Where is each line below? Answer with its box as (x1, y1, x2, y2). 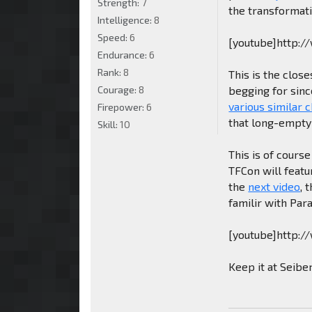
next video (248, 179, 301, 193)
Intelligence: (97, 13, 154, 26)
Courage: (97, 83, 139, 95)
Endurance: (97, 48, 149, 61)
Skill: (97, 118, 120, 130)
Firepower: (97, 100, 146, 113)
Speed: (97, 31, 130, 43)
